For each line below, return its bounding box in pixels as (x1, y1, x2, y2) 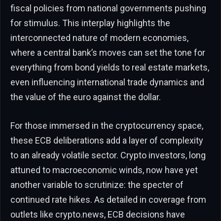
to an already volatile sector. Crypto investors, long (10, 149, 206, 160)
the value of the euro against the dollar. (10, 91, 161, 102)
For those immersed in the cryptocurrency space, (10, 120, 203, 131)
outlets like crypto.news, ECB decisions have (10, 209, 185, 220)
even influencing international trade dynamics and (10, 76, 204, 87)
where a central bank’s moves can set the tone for (10, 47, 205, 58)
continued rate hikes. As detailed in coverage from (10, 194, 206, 205)
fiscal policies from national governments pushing (10, 2, 206, 13)
